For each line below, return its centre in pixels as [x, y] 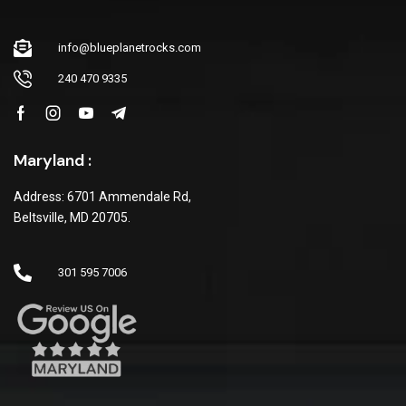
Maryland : [53, 161]
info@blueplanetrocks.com [130, 48]
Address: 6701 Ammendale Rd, [102, 197]
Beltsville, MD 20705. [72, 218]
